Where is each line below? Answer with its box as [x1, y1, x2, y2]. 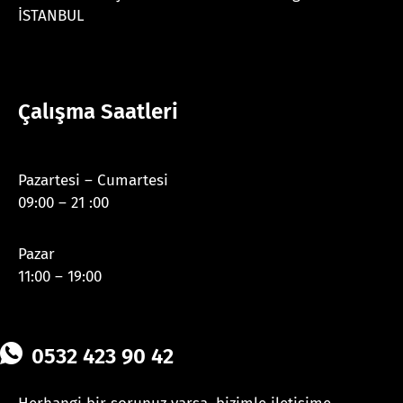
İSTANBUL [18, 6, 84, 25]
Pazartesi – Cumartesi [18, 171, 168, 190]
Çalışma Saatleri [18, 99, 178, 124]
